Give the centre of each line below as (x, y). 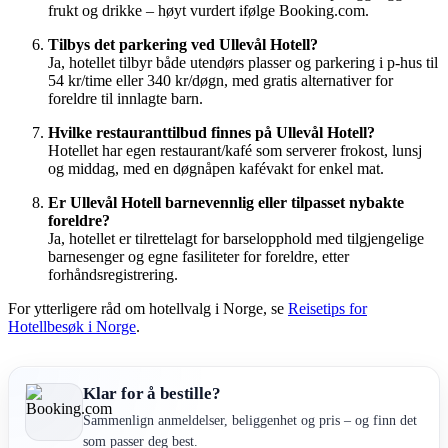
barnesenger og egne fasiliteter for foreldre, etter (198, 256)
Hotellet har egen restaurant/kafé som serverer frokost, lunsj (235, 150)
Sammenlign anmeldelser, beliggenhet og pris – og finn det (250, 420)
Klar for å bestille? (152, 393)
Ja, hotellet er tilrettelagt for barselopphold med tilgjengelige (236, 238)
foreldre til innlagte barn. (125, 98)
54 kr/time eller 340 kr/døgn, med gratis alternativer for (220, 80)
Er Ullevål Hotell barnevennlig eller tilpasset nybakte (226, 202)
